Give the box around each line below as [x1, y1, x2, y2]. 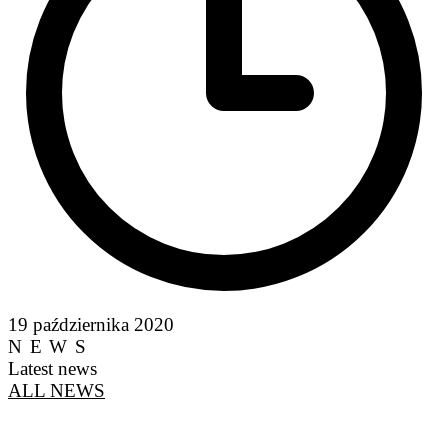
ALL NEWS [8, 379, 105, 401]
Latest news [8, 357, 97, 379]
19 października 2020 [8, 313, 174, 335]
